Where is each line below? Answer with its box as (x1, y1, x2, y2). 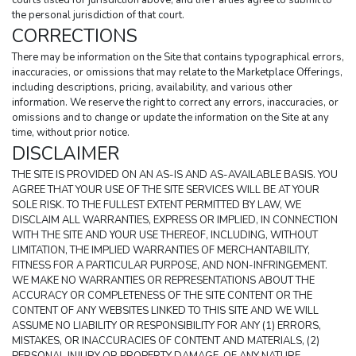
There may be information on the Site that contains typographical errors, (12, 50, 344, 65)
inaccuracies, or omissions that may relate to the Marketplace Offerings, (12, 65, 342, 80)
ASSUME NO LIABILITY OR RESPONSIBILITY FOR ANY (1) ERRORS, (12, 319, 321, 334)
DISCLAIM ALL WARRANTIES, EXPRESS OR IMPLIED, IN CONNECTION (12, 213, 338, 228)
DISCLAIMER (12, 141, 119, 167)
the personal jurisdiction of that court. (12, 8, 184, 23)
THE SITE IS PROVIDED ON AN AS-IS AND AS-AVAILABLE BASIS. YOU (12, 168, 338, 183)
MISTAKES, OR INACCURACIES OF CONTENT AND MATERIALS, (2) (12, 334, 319, 349)
